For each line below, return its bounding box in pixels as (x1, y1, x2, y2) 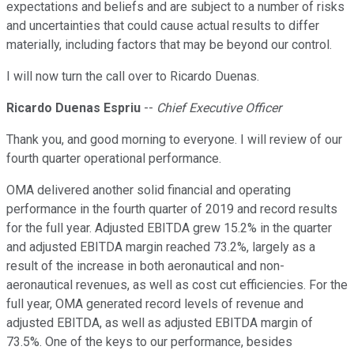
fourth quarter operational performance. (6, 151, 221, 167)
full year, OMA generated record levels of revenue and (6, 296, 303, 312)
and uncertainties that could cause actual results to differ (6, 18, 319, 34)
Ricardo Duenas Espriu (6, 100, 141, 116)
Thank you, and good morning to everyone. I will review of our (6, 132, 342, 148)
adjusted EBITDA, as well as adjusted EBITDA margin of (6, 315, 313, 331)
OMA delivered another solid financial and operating (6, 183, 291, 198)
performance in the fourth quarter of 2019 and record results (6, 201, 337, 217)
